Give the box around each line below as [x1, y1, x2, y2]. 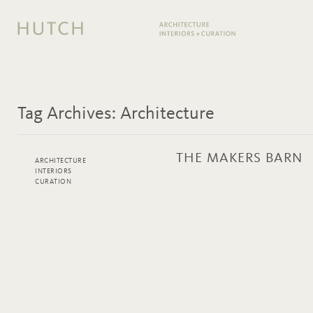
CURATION [35, 177, 71, 185]
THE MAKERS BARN [176, 151, 303, 166]
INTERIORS [35, 167, 72, 175]
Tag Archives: [17, 105, 120, 124]
